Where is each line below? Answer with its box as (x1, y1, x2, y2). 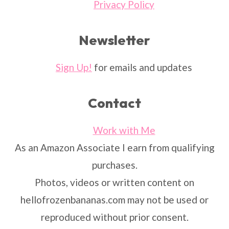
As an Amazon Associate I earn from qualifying (14, 142, 215, 154)
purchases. (91, 159, 138, 171)
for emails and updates (92, 61, 192, 74)
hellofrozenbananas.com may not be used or (20, 194, 209, 206)
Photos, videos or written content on (35, 176, 194, 189)
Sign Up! (56, 61, 92, 74)
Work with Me (93, 124, 155, 136)
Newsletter (79, 32, 150, 49)
